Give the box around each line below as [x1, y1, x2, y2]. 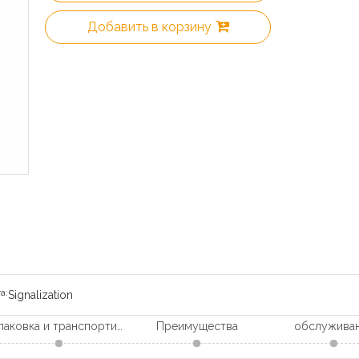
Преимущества [155, 320, 238, 333]
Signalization [7, 288, 73, 302]
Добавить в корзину [87, 19, 212, 35]
